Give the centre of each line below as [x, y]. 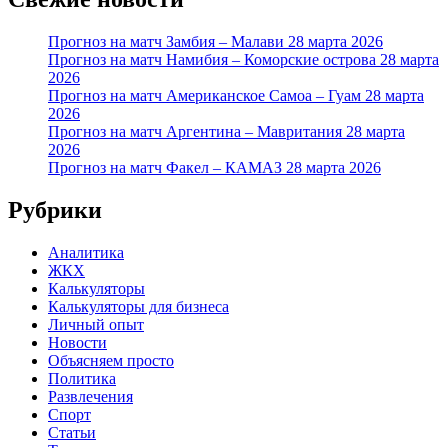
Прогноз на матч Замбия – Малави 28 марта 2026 [215, 41]
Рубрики [55, 209]
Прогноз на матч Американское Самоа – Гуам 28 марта [236, 95]
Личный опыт [96, 324]
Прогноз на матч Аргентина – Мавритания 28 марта [226, 131]
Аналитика [86, 252]
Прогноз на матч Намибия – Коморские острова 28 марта [243, 59]
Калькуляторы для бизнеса [138, 306]
